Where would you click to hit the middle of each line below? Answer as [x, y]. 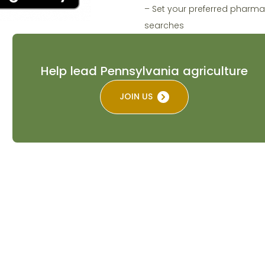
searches [164, 25]
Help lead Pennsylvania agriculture [144, 71]
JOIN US [136, 97]
